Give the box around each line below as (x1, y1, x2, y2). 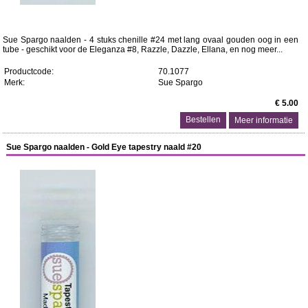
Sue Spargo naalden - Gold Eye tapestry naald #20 (6, 142, 202, 152)
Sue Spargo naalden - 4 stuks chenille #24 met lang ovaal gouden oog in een (2, 35, 299, 45)
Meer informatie (234, 115, 294, 125)
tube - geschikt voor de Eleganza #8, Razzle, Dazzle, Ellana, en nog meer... (2, 45, 283, 54)
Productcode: (3, 67, 54, 76)
